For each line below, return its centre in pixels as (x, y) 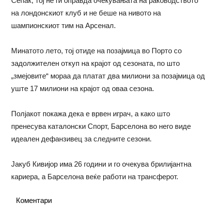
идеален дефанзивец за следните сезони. (81, 139)
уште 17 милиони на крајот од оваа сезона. (82, 88)
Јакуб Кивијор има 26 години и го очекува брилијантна (101, 164)
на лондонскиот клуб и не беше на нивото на (86, 13)
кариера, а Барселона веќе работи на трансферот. (94, 176)
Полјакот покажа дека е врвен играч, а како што (90, 113)
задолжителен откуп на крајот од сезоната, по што (95, 63)
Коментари (34, 200)
